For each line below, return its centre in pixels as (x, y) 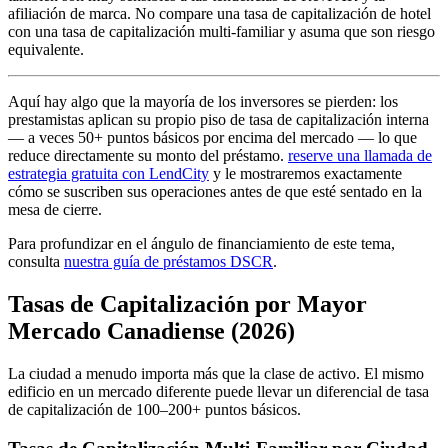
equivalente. (46, 50)
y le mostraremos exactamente (305, 174)
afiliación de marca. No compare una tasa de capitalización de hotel (219, 14)
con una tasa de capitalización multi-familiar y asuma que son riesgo (221, 32)
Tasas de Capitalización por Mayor (187, 304)
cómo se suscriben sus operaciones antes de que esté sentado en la (215, 192)
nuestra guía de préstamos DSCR (168, 262)
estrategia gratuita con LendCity (108, 174)
